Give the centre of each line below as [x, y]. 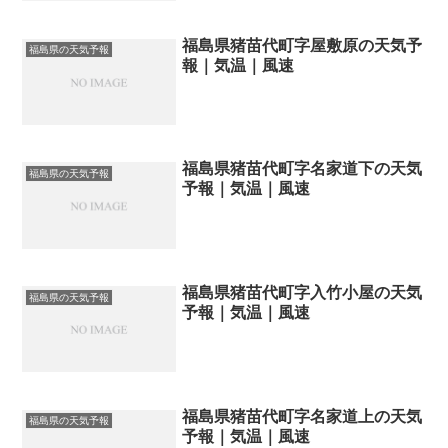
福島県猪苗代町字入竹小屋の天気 [302, 293]
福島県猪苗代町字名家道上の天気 [302, 416]
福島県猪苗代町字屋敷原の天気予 [302, 45]
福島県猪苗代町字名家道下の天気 [302, 169]
